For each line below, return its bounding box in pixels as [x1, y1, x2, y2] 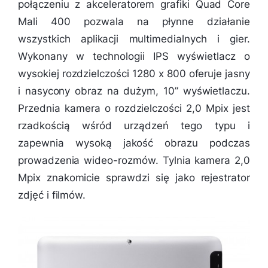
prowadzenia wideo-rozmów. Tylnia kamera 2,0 [18, 154, 250, 167]
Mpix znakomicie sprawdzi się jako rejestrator [18, 172, 250, 184]
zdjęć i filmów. [18, 189, 86, 202]
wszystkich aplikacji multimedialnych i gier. [18, 33, 250, 45]
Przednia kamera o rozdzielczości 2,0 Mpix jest [18, 102, 250, 115]
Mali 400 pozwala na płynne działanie [18, 16, 250, 28]
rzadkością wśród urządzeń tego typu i [18, 120, 250, 132]
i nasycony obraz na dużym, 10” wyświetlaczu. [18, 85, 250, 98]
